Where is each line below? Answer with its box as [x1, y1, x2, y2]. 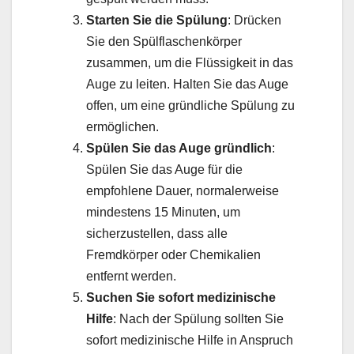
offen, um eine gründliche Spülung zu [86, 98, 295, 112]
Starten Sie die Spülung [86, 13, 228, 27]
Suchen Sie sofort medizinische [86, 290, 276, 304]
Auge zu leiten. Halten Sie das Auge [86, 77, 288, 91]
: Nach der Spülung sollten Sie [113, 311, 284, 326]
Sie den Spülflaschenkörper [86, 34, 242, 48]
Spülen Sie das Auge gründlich [86, 141, 272, 155]
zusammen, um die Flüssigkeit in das [86, 55, 293, 70]
